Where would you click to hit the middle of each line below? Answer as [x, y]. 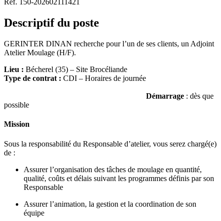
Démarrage [165, 96]
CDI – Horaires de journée [138, 78]
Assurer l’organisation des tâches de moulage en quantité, [113, 169]
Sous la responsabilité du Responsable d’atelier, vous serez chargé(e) [110, 144]
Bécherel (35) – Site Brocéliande [75, 70]
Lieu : [14, 70]
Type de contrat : [33, 78]
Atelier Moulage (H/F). [40, 53]
